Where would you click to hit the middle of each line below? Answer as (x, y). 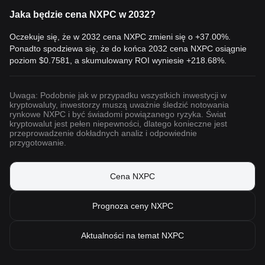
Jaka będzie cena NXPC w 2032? (83, 14)
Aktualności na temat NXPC (132, 235)
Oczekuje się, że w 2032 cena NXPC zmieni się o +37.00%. (120, 37)
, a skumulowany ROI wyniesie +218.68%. (148, 60)
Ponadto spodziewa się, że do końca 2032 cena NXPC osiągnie (128, 49)
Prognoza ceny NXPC (132, 206)
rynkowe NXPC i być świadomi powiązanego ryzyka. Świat (118, 114)
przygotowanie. (38, 143)
